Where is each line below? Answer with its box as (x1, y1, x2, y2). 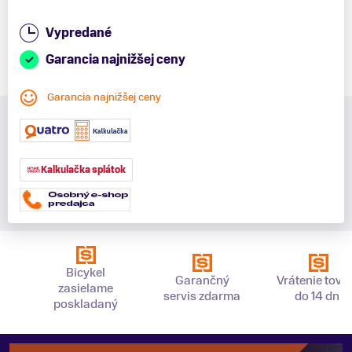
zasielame (58, 280, 113, 298)
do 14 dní (294, 288, 343, 306)
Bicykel (66, 264, 105, 282)
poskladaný (53, 295, 118, 313)
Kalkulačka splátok (41, 163, 126, 176)
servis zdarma (163, 288, 240, 306)
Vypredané (46, 24, 112, 42)
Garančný (174, 272, 229, 290)
